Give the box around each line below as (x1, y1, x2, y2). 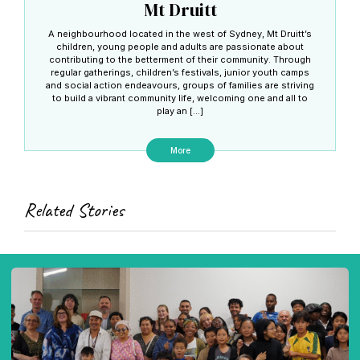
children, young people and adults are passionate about (56, 41, 304, 53)
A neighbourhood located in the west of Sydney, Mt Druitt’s (48, 28, 312, 40)
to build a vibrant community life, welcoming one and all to (52, 92, 308, 104)
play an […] (157, 105, 203, 117)
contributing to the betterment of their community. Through (49, 54, 311, 66)
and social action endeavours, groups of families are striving (46, 80, 314, 92)
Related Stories (24, 198, 124, 223)
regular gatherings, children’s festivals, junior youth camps (51, 67, 309, 79)
